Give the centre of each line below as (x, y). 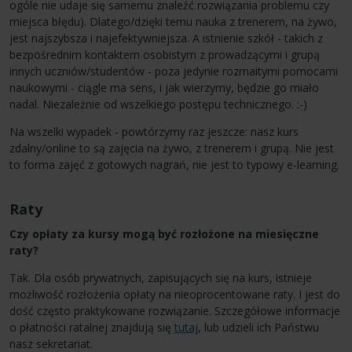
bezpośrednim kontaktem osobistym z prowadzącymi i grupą (165, 54)
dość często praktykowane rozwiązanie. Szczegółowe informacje (175, 310)
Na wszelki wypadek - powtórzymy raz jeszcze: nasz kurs (154, 131)
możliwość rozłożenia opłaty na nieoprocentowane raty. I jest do (175, 294)
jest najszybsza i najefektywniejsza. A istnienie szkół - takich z (166, 38)
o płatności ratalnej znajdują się (92, 327)
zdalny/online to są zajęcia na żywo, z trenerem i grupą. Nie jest (172, 148)
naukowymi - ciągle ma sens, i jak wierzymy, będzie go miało (164, 87)
